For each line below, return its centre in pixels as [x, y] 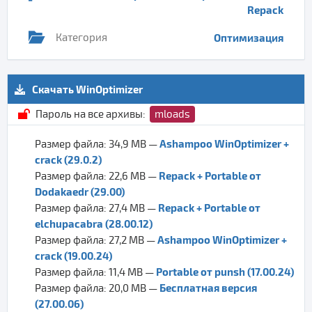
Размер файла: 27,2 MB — [96, 240]
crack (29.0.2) [68, 159]
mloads [172, 114]
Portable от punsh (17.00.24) [225, 272]
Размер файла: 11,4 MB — [95, 272]
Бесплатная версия [208, 288]
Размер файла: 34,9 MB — [97, 144]
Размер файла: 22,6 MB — [97, 176]
